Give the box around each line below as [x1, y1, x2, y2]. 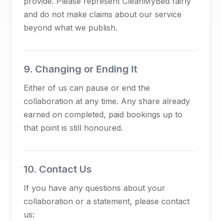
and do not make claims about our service [24, 9, 182, 19]
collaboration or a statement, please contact [24, 196, 189, 206]
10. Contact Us [24, 163, 92, 175]
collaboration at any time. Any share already [24, 96, 190, 106]
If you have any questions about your [24, 183, 165, 193]
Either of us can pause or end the [24, 83, 150, 93]
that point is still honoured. [24, 123, 123, 133]
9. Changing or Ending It [24, 63, 137, 75]
